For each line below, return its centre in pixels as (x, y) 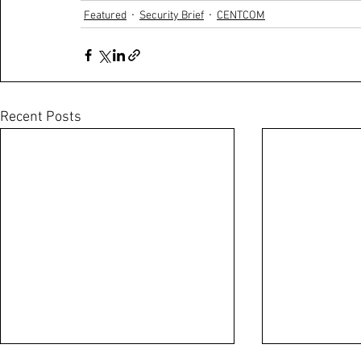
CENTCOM (241, 15)
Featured (105, 15)
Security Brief (172, 15)
